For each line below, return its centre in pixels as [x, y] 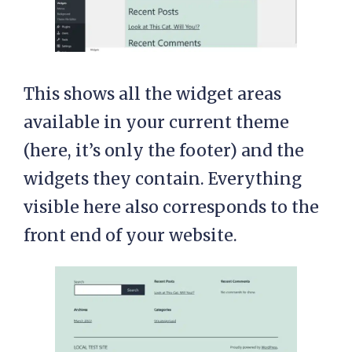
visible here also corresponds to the [171, 207]
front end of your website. [130, 236]
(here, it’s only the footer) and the [164, 151]
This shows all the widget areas [152, 94]
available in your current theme [156, 123]
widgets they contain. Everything [163, 179]
